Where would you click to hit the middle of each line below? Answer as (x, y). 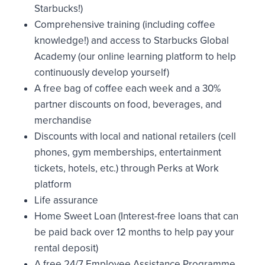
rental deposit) (66, 248)
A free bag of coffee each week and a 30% (127, 88)
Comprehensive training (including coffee (125, 25)
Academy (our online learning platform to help (135, 56)
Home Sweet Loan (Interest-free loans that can (136, 216)
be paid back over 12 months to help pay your (134, 232)
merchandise (63, 120)
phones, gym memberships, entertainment (128, 152)
